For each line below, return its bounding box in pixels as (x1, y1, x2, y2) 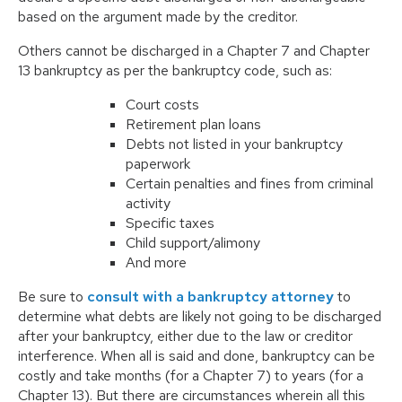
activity (126, 194, 170, 214)
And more (126, 253, 187, 273)
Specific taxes (126, 214, 214, 233)
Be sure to (18, 287, 87, 307)
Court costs (126, 95, 199, 115)
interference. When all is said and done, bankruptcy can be (18, 346, 375, 366)
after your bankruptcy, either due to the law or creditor (18, 327, 353, 346)
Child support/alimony (126, 233, 260, 253)
